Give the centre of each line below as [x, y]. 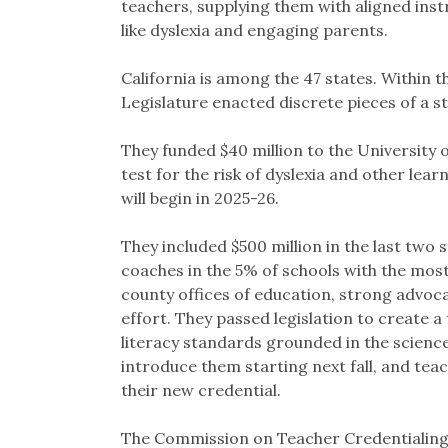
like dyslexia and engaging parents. [254, 29]
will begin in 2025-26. [199, 197]
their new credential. [200, 389]
